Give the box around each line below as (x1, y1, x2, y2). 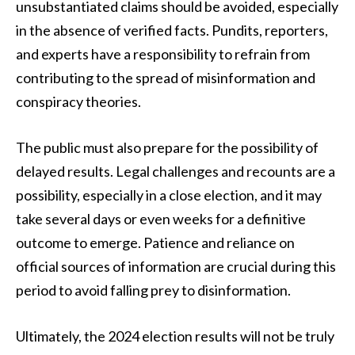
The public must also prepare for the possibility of (16, 138, 319, 156)
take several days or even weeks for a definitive (16, 209, 306, 227)
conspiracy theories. (16, 93, 141, 111)
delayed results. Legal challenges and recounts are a (16, 162, 335, 180)
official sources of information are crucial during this (16, 257, 336, 275)
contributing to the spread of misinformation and (16, 69, 315, 87)
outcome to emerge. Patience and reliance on (16, 233, 295, 251)
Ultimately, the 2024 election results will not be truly (16, 326, 334, 345)
